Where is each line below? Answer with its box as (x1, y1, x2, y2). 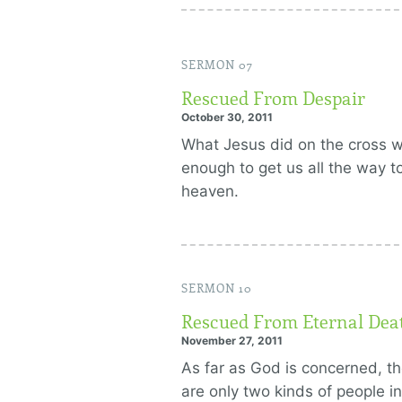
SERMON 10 (181, 282, 252, 296)
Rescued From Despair (181, 88, 365, 109)
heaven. (181, 182, 239, 200)
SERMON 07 (181, 58, 253, 73)
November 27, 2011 (181, 334, 283, 347)
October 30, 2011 (181, 110, 273, 124)
